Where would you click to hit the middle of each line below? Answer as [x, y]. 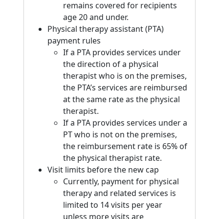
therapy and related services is [120, 193]
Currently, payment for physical [121, 181]
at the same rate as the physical [121, 99]
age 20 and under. [96, 17]
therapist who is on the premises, [125, 76]
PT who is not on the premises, [120, 134]
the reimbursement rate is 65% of [125, 146]
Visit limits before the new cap [103, 170]
